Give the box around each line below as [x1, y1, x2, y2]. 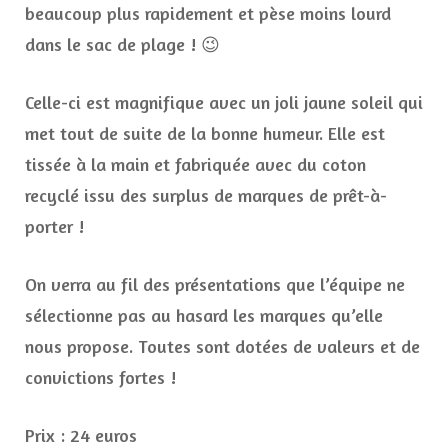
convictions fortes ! [25, 366, 176, 389]
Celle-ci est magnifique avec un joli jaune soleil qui [25, 91, 423, 114]
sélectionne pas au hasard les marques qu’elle [25, 304, 383, 327]
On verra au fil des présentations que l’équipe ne [25, 273, 405, 296]
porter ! [25, 215, 84, 238]
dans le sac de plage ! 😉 [25, 33, 220, 56]
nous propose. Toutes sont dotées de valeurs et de [25, 335, 420, 358]
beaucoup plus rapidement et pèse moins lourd [25, 2, 391, 25]
